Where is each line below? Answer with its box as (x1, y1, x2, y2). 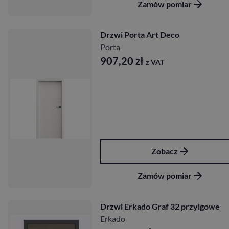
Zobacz (151, 146, 178, 156)
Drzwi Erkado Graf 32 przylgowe (100, 201, 220, 212)
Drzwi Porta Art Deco (100, 30, 179, 40)
